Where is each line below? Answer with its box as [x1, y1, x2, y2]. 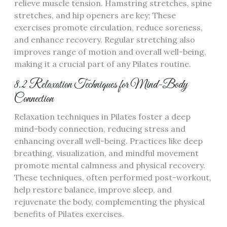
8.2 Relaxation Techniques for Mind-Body [14, 78, 188, 92]
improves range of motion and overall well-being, [14, 47, 206, 57]
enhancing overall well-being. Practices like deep [14, 136, 203, 146]
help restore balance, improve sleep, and [14, 184, 172, 195]
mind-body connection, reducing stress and [14, 124, 185, 134]
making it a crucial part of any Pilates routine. [14, 59, 191, 69]
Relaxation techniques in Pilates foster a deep [14, 111, 191, 122]
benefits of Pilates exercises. [14, 209, 124, 219]
